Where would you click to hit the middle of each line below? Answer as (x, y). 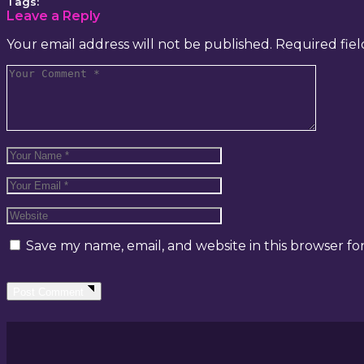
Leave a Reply (53, 16)
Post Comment (48, 292)
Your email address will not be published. (139, 44)
